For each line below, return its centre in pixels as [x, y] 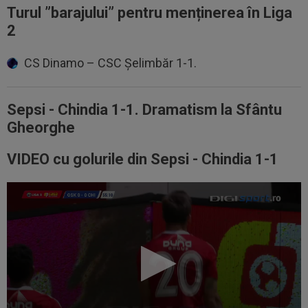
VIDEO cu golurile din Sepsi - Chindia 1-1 [143, 159]
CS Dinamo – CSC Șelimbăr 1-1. [110, 63]
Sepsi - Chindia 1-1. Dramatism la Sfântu [144, 109]
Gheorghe [41, 127]
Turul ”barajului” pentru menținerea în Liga [150, 12]
